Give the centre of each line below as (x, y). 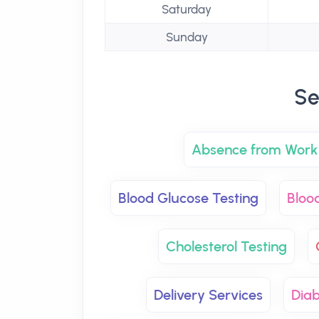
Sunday (187, 37)
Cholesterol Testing (226, 246)
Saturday (187, 9)
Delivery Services (208, 295)
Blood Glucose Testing (188, 198)
